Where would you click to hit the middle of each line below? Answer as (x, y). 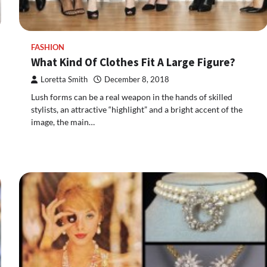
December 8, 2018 (137, 80)
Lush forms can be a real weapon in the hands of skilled (132, 97)
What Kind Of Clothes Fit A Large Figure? (133, 62)
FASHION (48, 47)
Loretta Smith (64, 80)
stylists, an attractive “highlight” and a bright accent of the (137, 109)
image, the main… (63, 122)
